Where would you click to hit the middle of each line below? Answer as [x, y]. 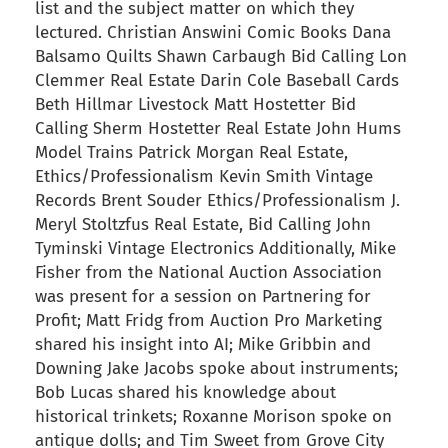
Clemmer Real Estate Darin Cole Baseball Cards [217, 81]
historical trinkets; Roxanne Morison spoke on [213, 417]
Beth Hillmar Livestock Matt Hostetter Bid [195, 105]
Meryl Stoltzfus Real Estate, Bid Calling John [203, 225]
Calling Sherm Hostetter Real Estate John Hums [218, 129]
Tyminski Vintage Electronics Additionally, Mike [215, 249]
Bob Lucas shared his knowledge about [185, 393]
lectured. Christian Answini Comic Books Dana [213, 33]
